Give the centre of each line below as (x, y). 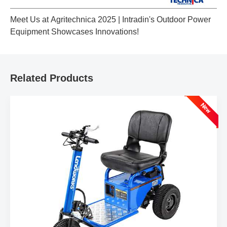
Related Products (52, 78)
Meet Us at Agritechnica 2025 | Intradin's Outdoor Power (110, 19)
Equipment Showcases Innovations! (74, 31)
